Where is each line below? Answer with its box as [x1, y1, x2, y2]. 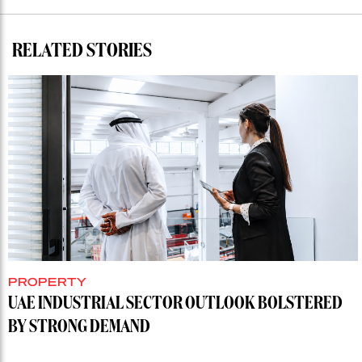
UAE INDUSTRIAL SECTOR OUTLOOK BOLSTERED [8, 295, 343, 314]
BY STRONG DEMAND [8, 318, 150, 337]
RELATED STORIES [12, 41, 152, 61]
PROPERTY [8, 274, 87, 289]
